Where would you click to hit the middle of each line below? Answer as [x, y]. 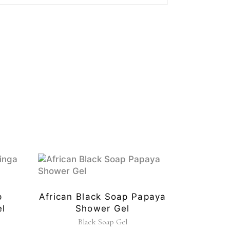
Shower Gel [102, 209]
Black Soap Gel [102, 222]
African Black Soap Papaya [102, 197]
